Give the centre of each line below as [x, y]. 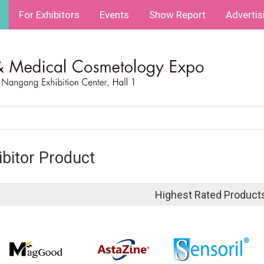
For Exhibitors [49, 15]
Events [115, 15]
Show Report [178, 15]
